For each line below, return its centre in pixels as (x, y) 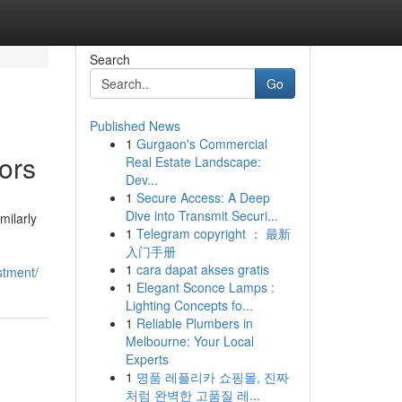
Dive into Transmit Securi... (201, 215)
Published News (135, 126)
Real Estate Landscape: (193, 162)
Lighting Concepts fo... (189, 305)
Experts (147, 359)
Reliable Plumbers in (194, 323)
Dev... (141, 179)
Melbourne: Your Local (189, 341)
